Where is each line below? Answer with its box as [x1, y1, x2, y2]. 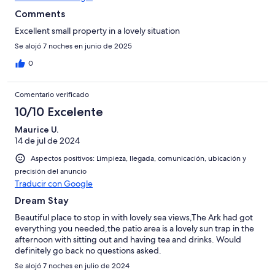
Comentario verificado [15, 90, 89, 100]
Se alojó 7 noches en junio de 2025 [15, 41, 132, 52]
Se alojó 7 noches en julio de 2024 [15, 261, 130, 271]
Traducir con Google [15, 178, 93, 190]
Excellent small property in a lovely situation [15, 25, 180, 37]
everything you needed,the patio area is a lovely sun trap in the [15, 223, 254, 234]
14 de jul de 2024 [15, 135, 80, 147]
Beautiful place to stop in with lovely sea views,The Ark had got [15, 212, 253, 223]
